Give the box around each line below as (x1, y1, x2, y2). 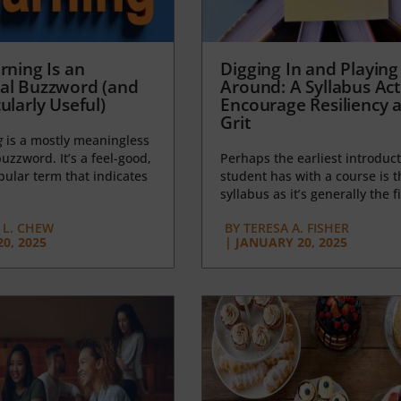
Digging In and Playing (220, 56, 398, 81)
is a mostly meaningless (2, 131, 149, 149)
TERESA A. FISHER (240, 218, 350, 236)
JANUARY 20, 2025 (235, 233, 348, 251)
